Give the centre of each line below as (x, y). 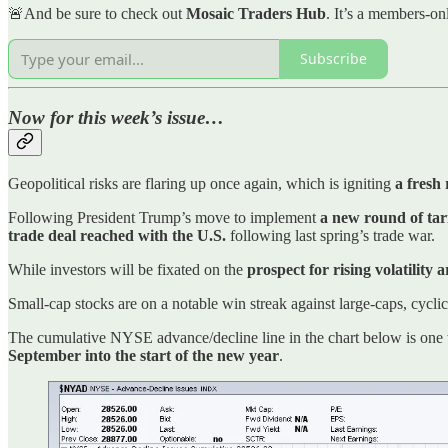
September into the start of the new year (143, 355)
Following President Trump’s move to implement (164, 217)
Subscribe (333, 59)
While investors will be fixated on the (127, 269)
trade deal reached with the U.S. (117, 235)
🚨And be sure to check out (97, 13)
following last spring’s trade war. (330, 235)
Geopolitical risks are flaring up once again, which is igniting (201, 183)
